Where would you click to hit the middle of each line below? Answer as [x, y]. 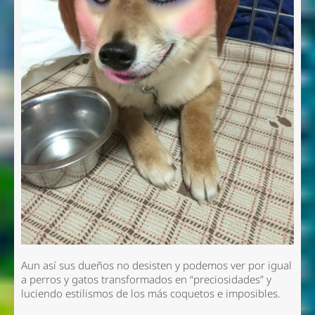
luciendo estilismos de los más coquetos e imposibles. [150, 293]
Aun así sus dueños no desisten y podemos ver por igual [156, 265]
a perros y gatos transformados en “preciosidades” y [146, 279]
